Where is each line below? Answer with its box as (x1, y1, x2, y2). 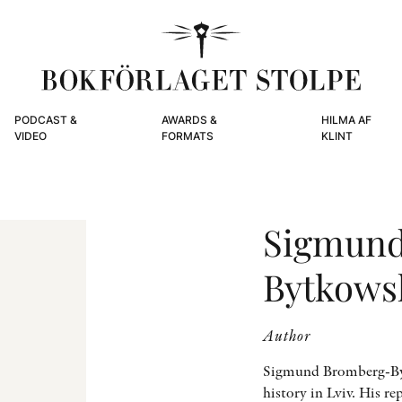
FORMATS (161, 129, 214, 143)
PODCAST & (13, 113, 77, 127)
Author (263, 325, 312, 345)
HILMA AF (320, 113, 371, 127)
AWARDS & (161, 113, 217, 127)
